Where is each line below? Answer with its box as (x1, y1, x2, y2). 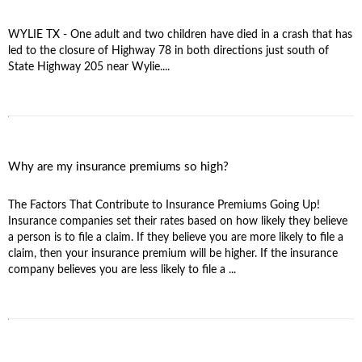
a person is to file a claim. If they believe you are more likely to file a (8, 231, 343, 243)
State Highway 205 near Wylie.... (8, 61, 170, 73)
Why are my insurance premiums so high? (8, 160, 229, 173)
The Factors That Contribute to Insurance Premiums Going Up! (8, 199, 320, 211)
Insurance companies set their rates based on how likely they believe (8, 215, 347, 227)
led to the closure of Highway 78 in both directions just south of (8, 44, 329, 57)
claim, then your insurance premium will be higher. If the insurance (8, 247, 338, 259)
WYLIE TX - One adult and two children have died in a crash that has (8, 28, 352, 40)
